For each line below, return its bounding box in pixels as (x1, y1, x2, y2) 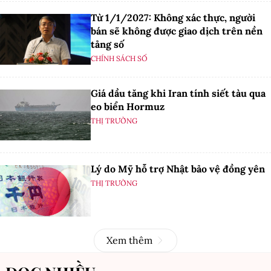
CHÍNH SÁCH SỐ (91, 53, 148, 63)
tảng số (91, 38, 124, 50)
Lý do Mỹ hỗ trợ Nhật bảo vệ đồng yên (91, 163, 265, 175)
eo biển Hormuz (91, 100, 165, 113)
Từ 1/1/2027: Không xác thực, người (91, 11, 255, 24)
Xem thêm (106, 233, 152, 246)
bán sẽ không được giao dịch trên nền (91, 24, 263, 37)
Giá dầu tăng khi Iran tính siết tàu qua (91, 87, 266, 100)
